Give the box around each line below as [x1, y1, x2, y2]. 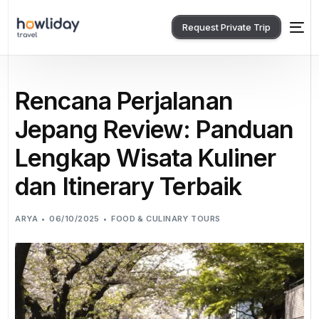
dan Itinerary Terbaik [15, 171, 241, 201]
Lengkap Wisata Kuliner [15, 142, 276, 172]
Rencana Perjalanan [15, 85, 233, 115]
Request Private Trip [182, 21, 271, 33]
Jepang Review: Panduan [15, 114, 294, 144]
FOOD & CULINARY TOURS [111, 213, 221, 224]
